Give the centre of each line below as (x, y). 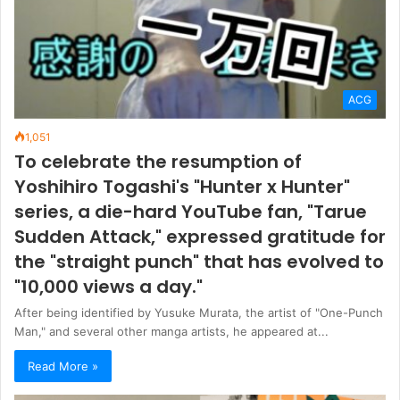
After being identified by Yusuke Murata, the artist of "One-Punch (199, 312)
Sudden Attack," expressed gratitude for (200, 236)
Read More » (63, 367)
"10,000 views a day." (108, 286)
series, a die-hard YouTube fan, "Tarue (191, 211)
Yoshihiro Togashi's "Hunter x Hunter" (182, 186)
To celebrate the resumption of (158, 161)
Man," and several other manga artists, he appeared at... (171, 331)
